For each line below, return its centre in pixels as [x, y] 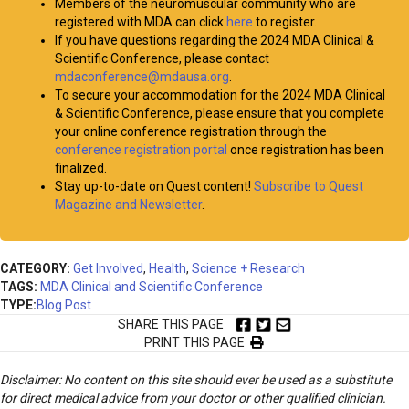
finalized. [81, 168]
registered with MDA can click [141, 22]
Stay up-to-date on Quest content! [154, 187]
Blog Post [64, 305]
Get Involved [108, 269]
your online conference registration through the [191, 132]
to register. [285, 22]
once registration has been [305, 150]
